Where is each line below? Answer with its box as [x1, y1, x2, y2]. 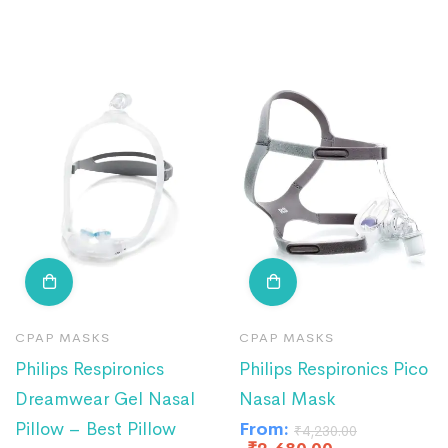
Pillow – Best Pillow [15, 418, 176, 441]
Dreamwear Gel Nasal [15, 388, 195, 411]
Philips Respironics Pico [239, 358, 428, 381]
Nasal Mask [239, 388, 336, 411]
